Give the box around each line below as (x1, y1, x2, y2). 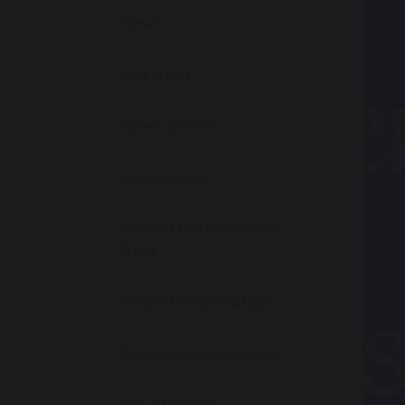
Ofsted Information (120, 294, 271, 312)
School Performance (120, 221, 280, 239)
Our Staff (120, 66, 192, 84)
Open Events (120, 118, 220, 136)
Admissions (120, 169, 211, 187)
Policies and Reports (120, 345, 280, 363)
